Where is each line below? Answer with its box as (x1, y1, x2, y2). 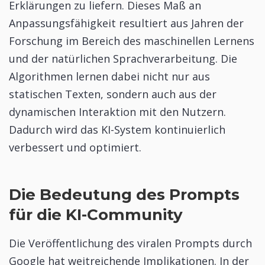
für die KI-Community (9, 205, 183, 224)
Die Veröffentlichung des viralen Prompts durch (9, 235, 252, 250)
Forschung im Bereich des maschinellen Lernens (9, 34, 254, 49)
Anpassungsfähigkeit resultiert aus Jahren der (9, 16, 244, 31)
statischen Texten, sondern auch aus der (9, 87, 216, 102)
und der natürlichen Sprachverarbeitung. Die (9, 51, 237, 66)
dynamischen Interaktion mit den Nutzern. (9, 105, 226, 119)
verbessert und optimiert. (9, 140, 141, 155)
